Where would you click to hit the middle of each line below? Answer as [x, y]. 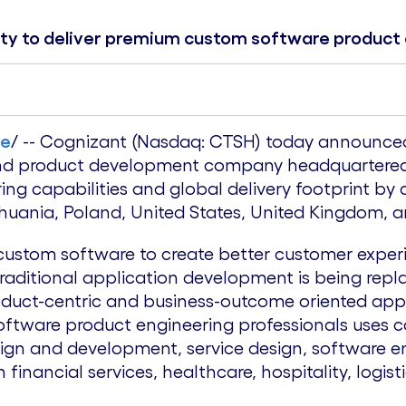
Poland [92, 212]
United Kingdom [317, 212]
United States [186, 212]
